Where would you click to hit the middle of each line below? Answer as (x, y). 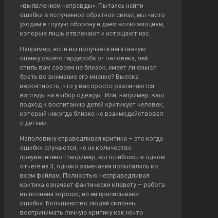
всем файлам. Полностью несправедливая (85, 175)
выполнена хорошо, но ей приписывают (80, 194)
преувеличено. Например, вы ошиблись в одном (92, 157)
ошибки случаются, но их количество (76, 147)
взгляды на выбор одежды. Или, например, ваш (92, 95)
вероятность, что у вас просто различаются (87, 86)
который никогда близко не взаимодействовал (92, 113)
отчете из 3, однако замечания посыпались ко (89, 166)
